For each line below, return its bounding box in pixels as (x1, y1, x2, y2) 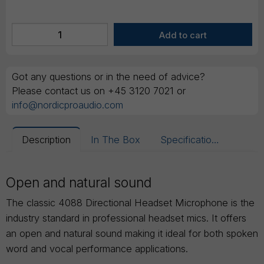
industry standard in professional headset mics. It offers (6, 212, 246, 225)
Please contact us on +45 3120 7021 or (12, 85, 186, 97)
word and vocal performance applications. (6, 243, 188, 255)
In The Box (91, 134, 140, 146)
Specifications (212, 134, 219, 146)
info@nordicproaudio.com (12, 99, 123, 111)
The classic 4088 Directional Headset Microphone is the (6, 197, 255, 209)
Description (22, 134, 71, 146)
